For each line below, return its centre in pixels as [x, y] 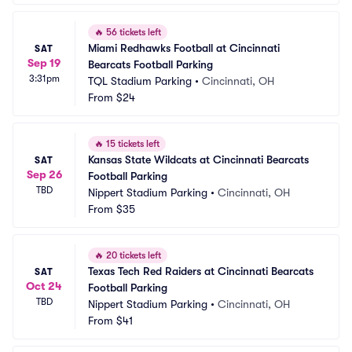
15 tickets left [132, 144]
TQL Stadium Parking [140, 81]
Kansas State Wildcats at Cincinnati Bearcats [198, 159]
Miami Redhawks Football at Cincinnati [184, 48]
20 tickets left [132, 255]
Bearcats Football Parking [150, 64]
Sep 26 [44, 174]
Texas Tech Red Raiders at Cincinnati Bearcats [201, 271]
